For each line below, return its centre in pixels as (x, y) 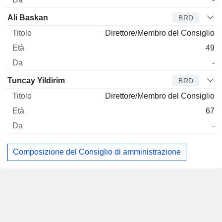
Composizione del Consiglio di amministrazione (97, 152)
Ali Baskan (28, 17)
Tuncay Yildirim (36, 80)
